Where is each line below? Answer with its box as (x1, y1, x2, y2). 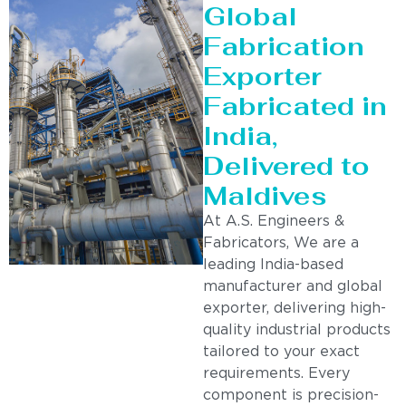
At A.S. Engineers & (203, 214, 344, 228)
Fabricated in (203, 89, 387, 122)
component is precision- (203, 388, 379, 402)
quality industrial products (203, 323, 391, 337)
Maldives (203, 179, 327, 212)
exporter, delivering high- (203, 301, 386, 315)
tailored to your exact (203, 344, 360, 359)
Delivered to (203, 149, 370, 182)
